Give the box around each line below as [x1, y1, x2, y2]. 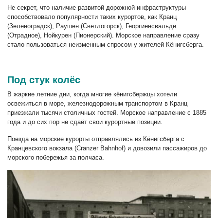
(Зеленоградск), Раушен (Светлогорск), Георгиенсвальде [7, 22, 176, 30]
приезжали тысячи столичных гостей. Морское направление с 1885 [7, 109, 206, 116]
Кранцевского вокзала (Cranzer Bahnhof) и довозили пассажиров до [7, 144, 207, 152]
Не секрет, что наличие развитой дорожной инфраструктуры [7, 3, 186, 11]
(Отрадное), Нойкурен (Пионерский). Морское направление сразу [7, 31, 200, 39]
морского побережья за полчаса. [7, 153, 104, 161]
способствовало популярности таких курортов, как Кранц [7, 13, 177, 20]
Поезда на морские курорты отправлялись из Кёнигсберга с [7, 135, 184, 143]
